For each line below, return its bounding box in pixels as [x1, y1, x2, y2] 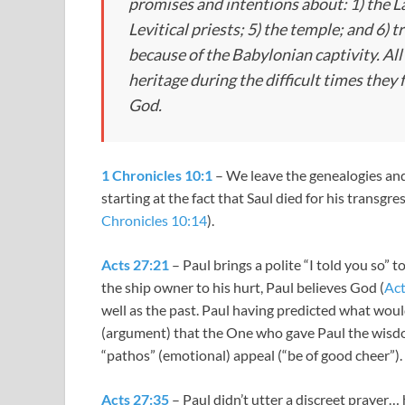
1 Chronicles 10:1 [101, 166, 212, 184]
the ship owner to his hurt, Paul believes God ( [101, 278, 384, 297]
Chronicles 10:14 [101, 212, 207, 230]
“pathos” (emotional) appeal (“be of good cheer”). [101, 346, 402, 364]
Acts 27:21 [101, 256, 169, 274]
